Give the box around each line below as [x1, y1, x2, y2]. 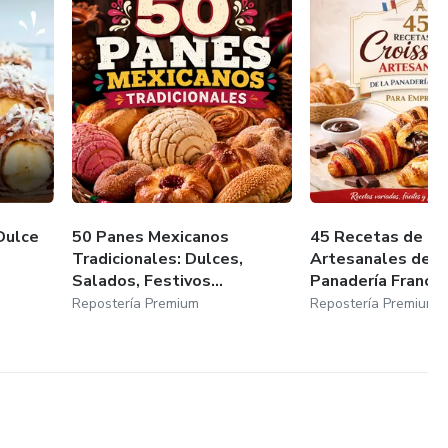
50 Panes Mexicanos [72, 225, 230, 248]
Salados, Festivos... [72, 269, 224, 292]
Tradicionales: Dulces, [72, 247, 244, 270]
